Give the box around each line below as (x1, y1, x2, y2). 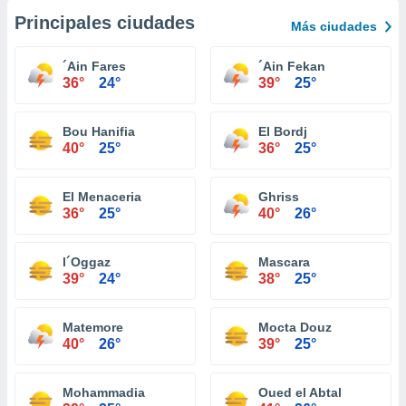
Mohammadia (63, 385, 145, 400)
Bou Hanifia (63, 124, 135, 139)
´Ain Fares (63, 59, 126, 73)
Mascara (258, 255, 310, 269)
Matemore (63, 320, 123, 334)
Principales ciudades (14, 13, 195, 33)
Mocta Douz (258, 320, 332, 334)
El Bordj (258, 124, 307, 139)
